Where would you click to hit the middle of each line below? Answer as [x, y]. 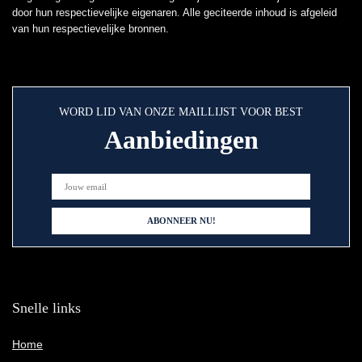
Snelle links [46, 308]
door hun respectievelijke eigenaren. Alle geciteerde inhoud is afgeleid [175, 13]
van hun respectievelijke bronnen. [90, 29]
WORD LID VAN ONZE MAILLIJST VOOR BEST [181, 112]
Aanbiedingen [181, 140]
